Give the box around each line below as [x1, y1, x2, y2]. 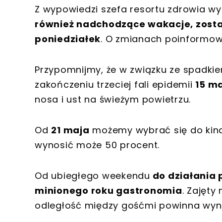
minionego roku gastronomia [35, 184, 182, 197]
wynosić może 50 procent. [35, 139, 160, 152]
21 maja [51, 124, 90, 137]
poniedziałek [35, 33, 101, 46]
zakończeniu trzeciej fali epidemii [35, 78, 196, 91]
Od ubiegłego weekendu [35, 169, 150, 182]
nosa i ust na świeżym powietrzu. [35, 93, 191, 106]
